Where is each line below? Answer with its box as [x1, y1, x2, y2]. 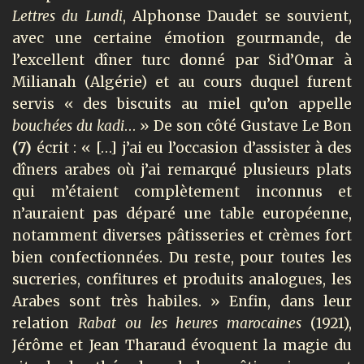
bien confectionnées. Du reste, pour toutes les [12, 248, 352, 266]
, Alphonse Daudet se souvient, [122, 6, 353, 25]
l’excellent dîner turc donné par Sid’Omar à [12, 50, 352, 69]
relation [12, 314, 78, 332]
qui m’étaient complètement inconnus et [12, 182, 352, 201]
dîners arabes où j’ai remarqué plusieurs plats [12, 160, 352, 179]
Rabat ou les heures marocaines [77, 314, 311, 332]
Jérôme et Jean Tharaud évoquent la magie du [12, 336, 352, 354]
